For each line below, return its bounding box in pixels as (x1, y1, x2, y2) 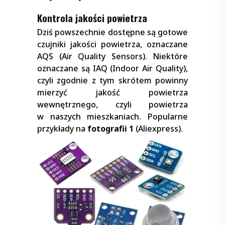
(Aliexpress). (134, 123, 183, 134)
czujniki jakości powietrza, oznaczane (37, 38, 188, 50)
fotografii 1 (87, 123, 134, 134)
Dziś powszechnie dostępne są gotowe (37, 26, 188, 38)
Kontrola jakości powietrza (37, 10, 147, 25)
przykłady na (37, 123, 87, 134)
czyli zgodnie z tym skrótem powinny (37, 74, 188, 86)
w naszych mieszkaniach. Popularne (37, 110, 188, 122)
